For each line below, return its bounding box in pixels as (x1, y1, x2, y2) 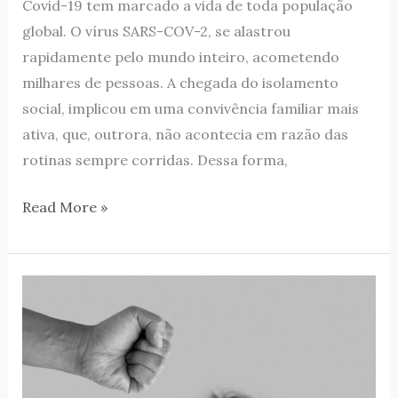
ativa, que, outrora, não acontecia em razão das (21, 125, 348, 144)
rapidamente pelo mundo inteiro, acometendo (21, 48, 339, 67)
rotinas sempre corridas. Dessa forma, (21, 151, 288, 170)
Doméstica (20, 355, 95, 374)
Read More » (21, 198, 107, 217)
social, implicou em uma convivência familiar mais (21, 99, 359, 118)
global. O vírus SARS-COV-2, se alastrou (21, 22, 291, 41)
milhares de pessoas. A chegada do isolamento (21, 74, 338, 92)
